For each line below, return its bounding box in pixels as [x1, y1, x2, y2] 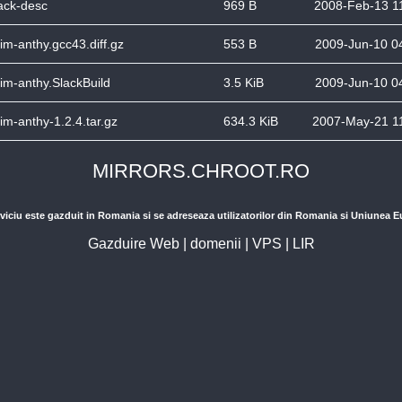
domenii [189, 236, 241, 251]
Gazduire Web [87, 236, 179, 251]
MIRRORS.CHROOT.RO [92, 160, 310, 182]
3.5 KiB [223, 75, 264, 90]
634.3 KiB [223, 114, 278, 128]
